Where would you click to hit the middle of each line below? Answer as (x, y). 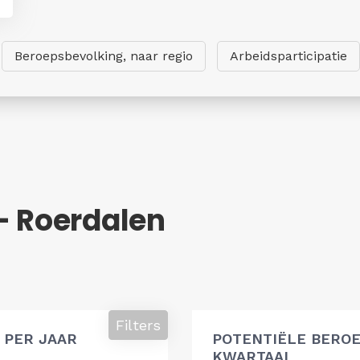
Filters (138, 325)
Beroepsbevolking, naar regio (104, 55)
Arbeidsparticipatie (288, 55)
